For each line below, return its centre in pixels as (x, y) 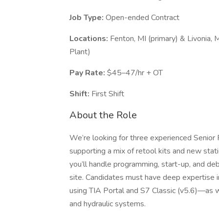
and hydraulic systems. (108, 204)
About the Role (103, 115)
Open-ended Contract (142, 18)
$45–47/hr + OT (135, 73)
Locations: (90, 39)
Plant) (80, 52)
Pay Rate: (88, 73)
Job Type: (88, 18)
